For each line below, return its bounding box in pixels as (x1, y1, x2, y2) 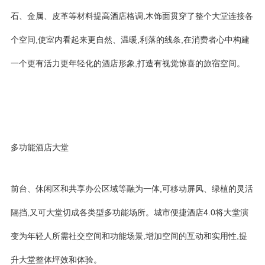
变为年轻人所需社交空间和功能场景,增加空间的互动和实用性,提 (11, 231, 247, 241)
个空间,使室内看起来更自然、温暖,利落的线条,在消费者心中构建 (11, 35, 250, 44)
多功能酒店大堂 (11, 143, 69, 152)
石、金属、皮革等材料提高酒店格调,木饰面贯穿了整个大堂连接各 (11, 11, 253, 21)
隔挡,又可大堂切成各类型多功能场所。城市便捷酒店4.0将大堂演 (11, 208, 248, 217)
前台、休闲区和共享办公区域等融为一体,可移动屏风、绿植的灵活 (11, 184, 253, 193)
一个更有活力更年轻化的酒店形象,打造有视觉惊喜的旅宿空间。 (11, 59, 245, 68)
